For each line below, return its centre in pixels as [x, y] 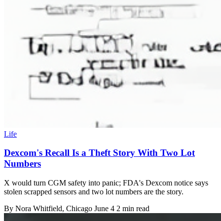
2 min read [133, 209]
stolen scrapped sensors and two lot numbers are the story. [94, 192]
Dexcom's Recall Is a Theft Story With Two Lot [99, 153]
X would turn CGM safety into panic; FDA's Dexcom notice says [106, 183]
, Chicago [78, 209]
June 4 [104, 209]
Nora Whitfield [39, 209]
